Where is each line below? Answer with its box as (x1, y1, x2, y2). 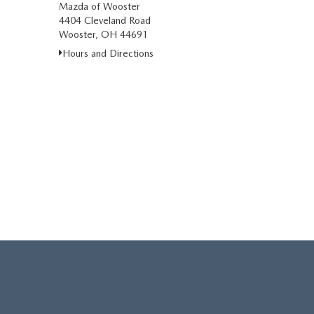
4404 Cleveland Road (58, 15, 151, 26)
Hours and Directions (62, 48, 153, 59)
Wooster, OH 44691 (58, 29, 148, 40)
